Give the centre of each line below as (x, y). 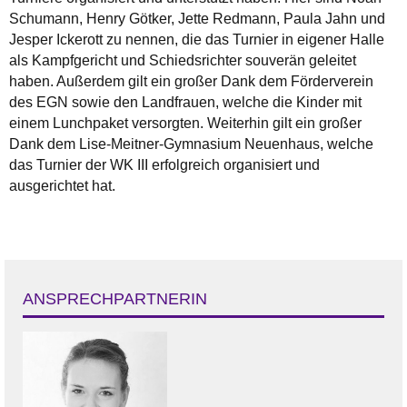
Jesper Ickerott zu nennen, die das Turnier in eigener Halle (197, 39)
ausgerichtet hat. (62, 185)
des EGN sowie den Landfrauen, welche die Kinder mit (185, 102)
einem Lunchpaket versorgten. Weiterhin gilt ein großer (185, 123)
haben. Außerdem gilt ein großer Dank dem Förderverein (191, 81)
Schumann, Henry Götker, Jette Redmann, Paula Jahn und (197, 18)
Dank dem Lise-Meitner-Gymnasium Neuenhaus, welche (191, 144)
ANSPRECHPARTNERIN (115, 298)
